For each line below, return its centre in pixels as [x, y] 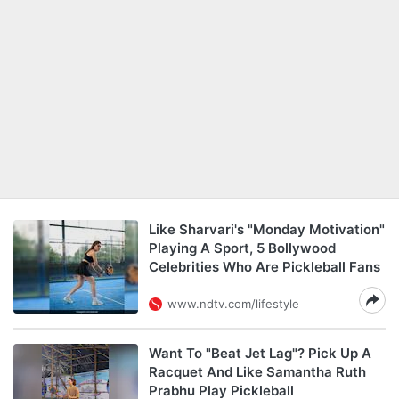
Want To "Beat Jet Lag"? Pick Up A [260, 353]
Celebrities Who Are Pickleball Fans [265, 267]
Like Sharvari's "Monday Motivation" [267, 229]
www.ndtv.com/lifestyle [233, 304]
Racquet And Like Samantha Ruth [257, 372]
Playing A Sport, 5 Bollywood [242, 248]
